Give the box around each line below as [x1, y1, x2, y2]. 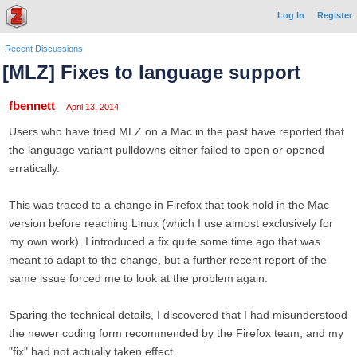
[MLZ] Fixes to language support [2, 61, 300, 83]
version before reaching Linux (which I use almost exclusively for [9, 217, 333, 229]
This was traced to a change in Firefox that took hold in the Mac [9, 198, 329, 211]
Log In [277, 10, 304, 20]
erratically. [9, 162, 60, 175]
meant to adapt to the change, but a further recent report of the [9, 253, 327, 266]
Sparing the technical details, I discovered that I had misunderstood [9, 308, 347, 321]
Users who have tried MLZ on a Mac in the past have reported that [9, 125, 344, 138]
